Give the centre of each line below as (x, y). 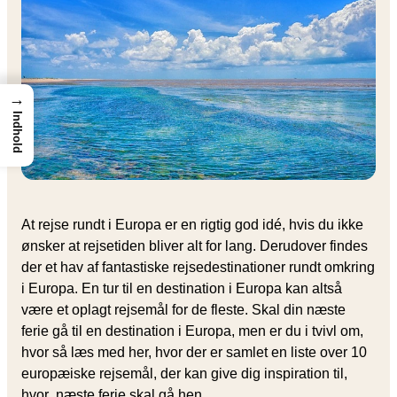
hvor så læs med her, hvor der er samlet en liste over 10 (194, 352)
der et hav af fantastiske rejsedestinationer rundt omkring (198, 267)
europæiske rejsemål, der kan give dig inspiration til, (184, 373)
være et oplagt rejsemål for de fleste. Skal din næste (183, 309)
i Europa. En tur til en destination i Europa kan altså (182, 288)
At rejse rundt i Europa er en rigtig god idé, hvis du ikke (192, 224)
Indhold (17, 132)
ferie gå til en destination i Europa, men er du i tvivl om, (192, 331)
